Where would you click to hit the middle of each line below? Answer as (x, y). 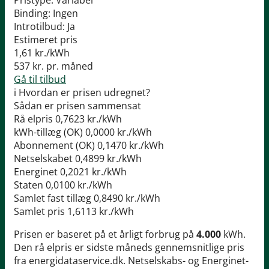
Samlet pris (39, 212)
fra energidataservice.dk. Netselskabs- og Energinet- (131, 261)
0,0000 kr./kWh (119, 132)
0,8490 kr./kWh (127, 198)
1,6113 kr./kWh (101, 212)
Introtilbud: (39, 27)
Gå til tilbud (40, 80)
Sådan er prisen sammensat (77, 106)
